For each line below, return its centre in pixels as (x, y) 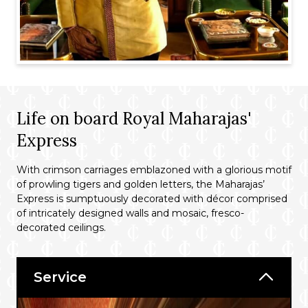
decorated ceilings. (61, 228)
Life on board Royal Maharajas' (134, 119)
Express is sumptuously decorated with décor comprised (152, 199)
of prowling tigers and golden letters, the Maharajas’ (141, 184)
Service (60, 277)
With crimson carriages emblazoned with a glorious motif (154, 170)
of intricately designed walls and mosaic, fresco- (130, 213)
